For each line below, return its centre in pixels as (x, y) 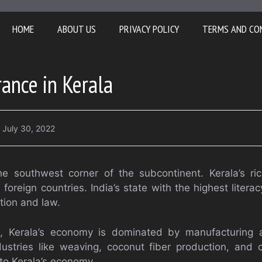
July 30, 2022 (29, 128)
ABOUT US (76, 29)
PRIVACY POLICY (149, 29)
